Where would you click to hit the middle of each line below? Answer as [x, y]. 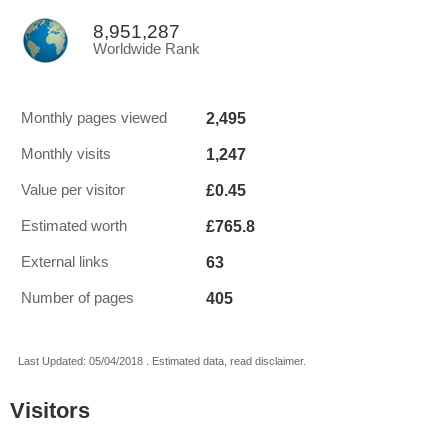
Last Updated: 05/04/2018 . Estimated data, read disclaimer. [162, 361]
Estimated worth [74, 226]
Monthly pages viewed [94, 118]
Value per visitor [73, 190]
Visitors [50, 410]
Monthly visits [66, 154]
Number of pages [77, 298]
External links [65, 262]
